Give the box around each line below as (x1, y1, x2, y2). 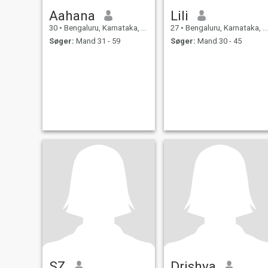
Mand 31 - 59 (74, 36, 120, 46)
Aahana (48, 7, 95, 23)
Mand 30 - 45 (195, 36, 242, 46)
